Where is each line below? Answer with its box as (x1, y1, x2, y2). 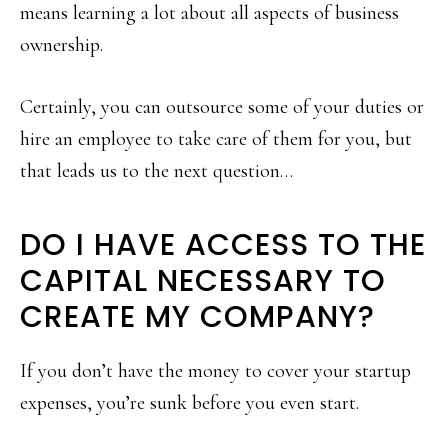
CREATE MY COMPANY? (20, 296, 375, 339)
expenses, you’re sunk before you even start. (20, 391, 359, 416)
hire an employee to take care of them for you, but (20, 127, 412, 152)
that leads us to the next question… (20, 159, 293, 184)
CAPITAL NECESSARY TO (20, 260, 386, 303)
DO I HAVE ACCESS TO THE (20, 224, 426, 267)
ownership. (20, 33, 103, 58)
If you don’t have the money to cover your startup (20, 359, 411, 384)
